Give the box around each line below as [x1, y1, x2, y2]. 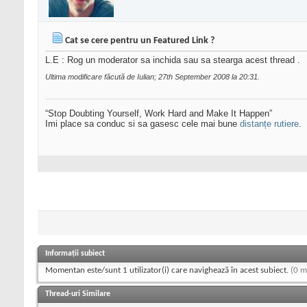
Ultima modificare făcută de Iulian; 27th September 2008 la [45, 73, 239, 82]
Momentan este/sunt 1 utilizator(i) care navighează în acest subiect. [45, 266, 291, 275]
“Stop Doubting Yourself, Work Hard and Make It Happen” [45, 108, 272, 119]
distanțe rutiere [240, 119, 299, 130]
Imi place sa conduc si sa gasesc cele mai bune [45, 119, 240, 130]
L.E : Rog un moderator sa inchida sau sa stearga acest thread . [45, 55, 300, 66]
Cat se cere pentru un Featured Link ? [65, 36, 214, 47]
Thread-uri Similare [45, 290, 110, 299]
